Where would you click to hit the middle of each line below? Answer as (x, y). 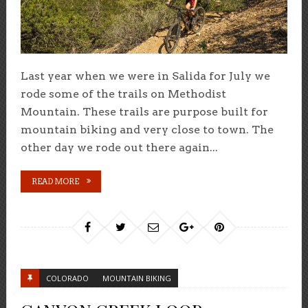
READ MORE (55, 182)
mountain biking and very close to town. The (147, 130)
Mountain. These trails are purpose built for (144, 112)
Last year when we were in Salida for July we (145, 76)
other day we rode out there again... (119, 148)
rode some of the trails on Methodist (123, 94)
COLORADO (67, 278)
